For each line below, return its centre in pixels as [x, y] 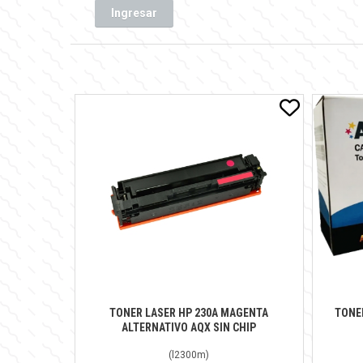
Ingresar [134, 13]
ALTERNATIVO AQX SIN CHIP [189, 327]
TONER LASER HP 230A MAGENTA [189, 312]
